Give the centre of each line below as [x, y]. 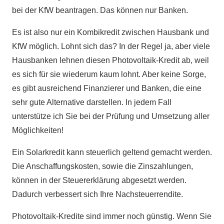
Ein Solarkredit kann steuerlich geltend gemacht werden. [112, 152]
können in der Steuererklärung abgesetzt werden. [99, 180]
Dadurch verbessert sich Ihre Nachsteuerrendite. [97, 194]
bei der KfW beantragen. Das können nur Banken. [100, 10]
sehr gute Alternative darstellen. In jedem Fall [92, 102]
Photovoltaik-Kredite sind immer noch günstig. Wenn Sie [112, 216]
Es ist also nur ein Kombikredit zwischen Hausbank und [110, 32]
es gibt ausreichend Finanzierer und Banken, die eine [107, 88]
